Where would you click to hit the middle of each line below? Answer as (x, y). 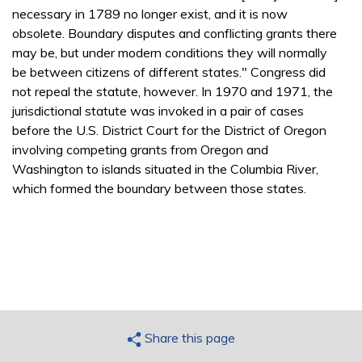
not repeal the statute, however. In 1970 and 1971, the (173, 91)
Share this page (188, 337)
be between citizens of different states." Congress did (169, 72)
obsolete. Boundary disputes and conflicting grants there (175, 33)
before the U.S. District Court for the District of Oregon (169, 130)
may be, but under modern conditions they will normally (170, 52)
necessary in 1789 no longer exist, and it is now (150, 13)
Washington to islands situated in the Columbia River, (165, 168)
